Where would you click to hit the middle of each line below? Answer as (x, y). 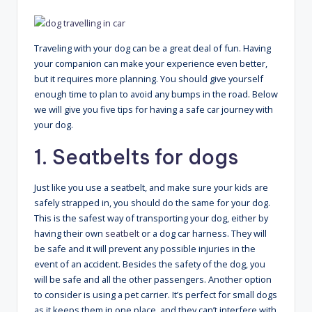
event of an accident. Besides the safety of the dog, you (150, 264)
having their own (69, 234)
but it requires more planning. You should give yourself (149, 79)
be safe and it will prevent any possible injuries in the (145, 249)
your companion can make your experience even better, (151, 64)
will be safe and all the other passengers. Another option (153, 280)
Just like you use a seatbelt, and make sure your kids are (151, 188)
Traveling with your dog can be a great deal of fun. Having (153, 48)
